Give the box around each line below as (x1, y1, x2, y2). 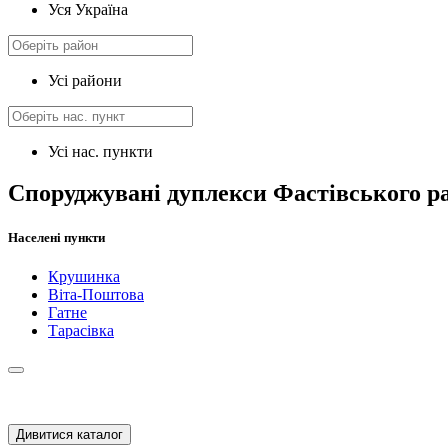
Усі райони (48, 71, 122, 89)
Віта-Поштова (48, 285, 144, 303)
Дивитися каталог (16, 426, 123, 442)
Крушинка (48, 267, 120, 285)
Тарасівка (48, 321, 114, 339)
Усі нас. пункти (48, 142, 153, 160)
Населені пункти (8, 229, 105, 245)
